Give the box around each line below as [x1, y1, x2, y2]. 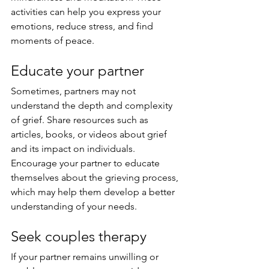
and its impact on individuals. [11, 143, 138, 155]
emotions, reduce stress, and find [11, 20, 156, 32]
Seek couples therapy [11, 228, 147, 246]
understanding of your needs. [11, 201, 137, 213]
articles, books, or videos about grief [11, 128, 169, 141]
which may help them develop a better [11, 186, 177, 198]
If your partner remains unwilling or [11, 251, 161, 263]
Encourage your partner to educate [11, 157, 162, 169]
